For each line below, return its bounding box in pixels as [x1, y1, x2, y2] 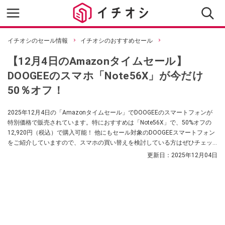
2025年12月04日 [171, 152, 217, 159]
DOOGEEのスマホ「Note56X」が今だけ [8, 69, 203, 82]
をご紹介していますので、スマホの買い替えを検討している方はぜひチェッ [8, 139, 212, 146]
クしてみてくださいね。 [8, 149, 74, 156]
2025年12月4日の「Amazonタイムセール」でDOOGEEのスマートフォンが [8, 109, 212, 116]
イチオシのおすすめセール [80, 37, 153, 44]
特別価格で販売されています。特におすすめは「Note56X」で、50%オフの [8, 119, 211, 126]
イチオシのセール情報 [8, 37, 68, 44]
